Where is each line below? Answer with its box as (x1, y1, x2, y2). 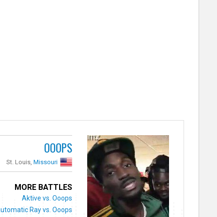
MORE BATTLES (15, 182, 73, 192)
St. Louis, (6, 158, 34, 166)
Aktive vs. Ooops (22, 194, 73, 202)
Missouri (33, 158, 58, 166)
